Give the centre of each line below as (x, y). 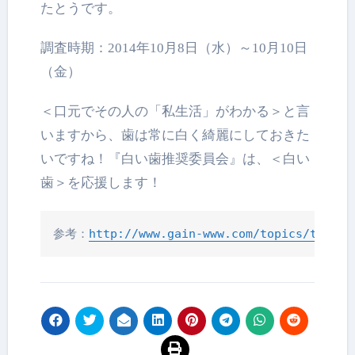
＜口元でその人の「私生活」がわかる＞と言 (176, 111)
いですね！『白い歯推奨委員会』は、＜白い (176, 158)
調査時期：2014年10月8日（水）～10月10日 (174, 48)
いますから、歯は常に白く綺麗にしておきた (176, 135)
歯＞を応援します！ (101, 182)
